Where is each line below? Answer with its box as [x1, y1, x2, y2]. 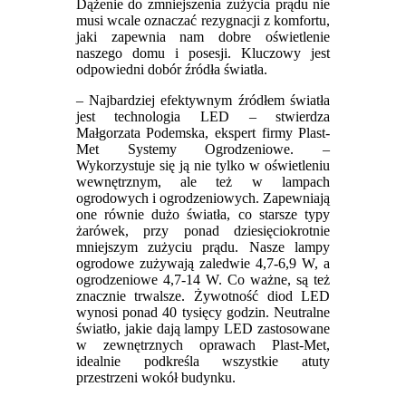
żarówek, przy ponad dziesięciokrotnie [75, 222, 331, 238]
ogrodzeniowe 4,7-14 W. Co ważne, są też [75, 271, 331, 287]
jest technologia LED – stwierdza [75, 108, 331, 124]
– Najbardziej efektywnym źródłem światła [75, 92, 331, 108]
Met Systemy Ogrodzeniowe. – [75, 140, 331, 157]
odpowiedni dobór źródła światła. [75, 61, 267, 77]
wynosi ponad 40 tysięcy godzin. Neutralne [75, 304, 331, 320]
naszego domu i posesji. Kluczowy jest [75, 44, 331, 61]
